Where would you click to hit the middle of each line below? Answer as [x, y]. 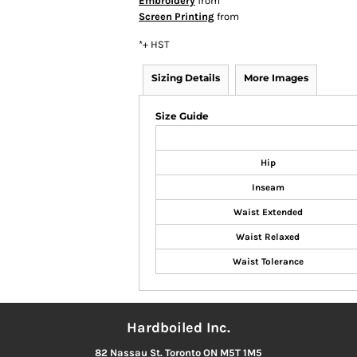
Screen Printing [177, 16]
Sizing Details [186, 78]
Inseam [268, 187]
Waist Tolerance [268, 261]
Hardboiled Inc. [178, 328]
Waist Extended [268, 212]
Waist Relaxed [268, 237]
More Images [276, 78]
